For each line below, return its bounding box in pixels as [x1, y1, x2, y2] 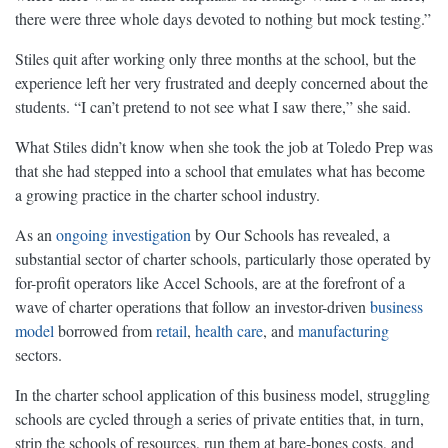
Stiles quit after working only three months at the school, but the [15, 48, 416, 70]
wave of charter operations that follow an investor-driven [15, 296, 370, 318]
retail [156, 320, 187, 342]
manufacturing [298, 320, 389, 342]
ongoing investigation [56, 224, 191, 246]
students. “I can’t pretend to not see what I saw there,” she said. [15, 96, 411, 118]
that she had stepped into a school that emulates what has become [15, 160, 425, 182]
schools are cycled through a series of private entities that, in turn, [15, 408, 424, 430]
